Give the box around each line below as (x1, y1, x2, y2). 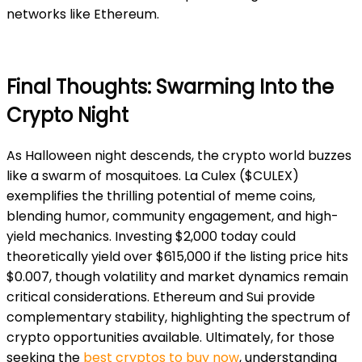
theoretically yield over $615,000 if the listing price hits (6, 247, 348, 267)
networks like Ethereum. (6, 4, 159, 23)
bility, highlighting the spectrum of (135, 308, 351, 327)
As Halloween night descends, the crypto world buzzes (6, 146, 351, 166)
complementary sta (6, 308, 135, 327)
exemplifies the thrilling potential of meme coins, (6, 187, 315, 206)
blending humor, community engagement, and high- (6, 207, 339, 226)
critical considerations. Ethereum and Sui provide (6, 288, 315, 307)
